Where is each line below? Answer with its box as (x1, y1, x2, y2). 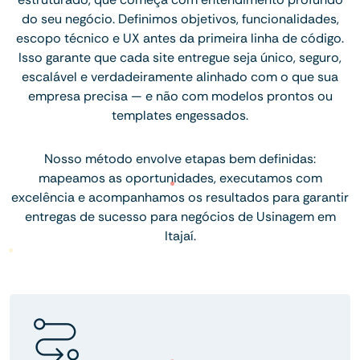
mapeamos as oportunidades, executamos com (38, 170, 322, 187)
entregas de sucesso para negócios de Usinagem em (24, 208, 336, 226)
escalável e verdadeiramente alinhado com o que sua (22, 68, 338, 86)
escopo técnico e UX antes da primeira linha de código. (16, 30, 344, 47)
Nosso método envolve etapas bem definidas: (44, 150, 316, 168)
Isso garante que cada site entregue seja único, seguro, (18, 49, 342, 67)
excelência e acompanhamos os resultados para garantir (11, 189, 349, 207)
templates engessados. (112, 107, 248, 125)
